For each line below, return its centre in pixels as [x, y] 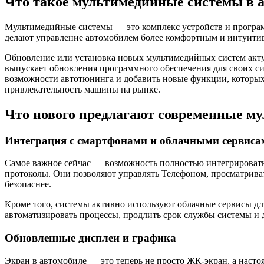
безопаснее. [28, 184]
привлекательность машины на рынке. [82, 89]
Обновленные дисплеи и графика [90, 238]
